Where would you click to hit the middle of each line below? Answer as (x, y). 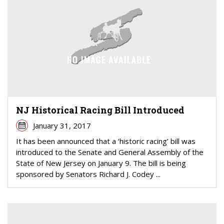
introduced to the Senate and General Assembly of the (110, 152)
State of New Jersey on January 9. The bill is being (101, 163)
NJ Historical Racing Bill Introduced (100, 110)
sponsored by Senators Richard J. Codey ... (88, 174)
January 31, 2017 (62, 126)
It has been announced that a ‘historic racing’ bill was (106, 141)
